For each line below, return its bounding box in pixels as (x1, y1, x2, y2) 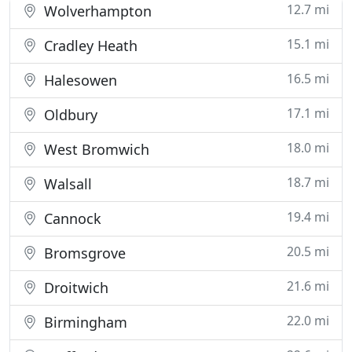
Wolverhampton (40, 2, 152, 20)
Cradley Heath (40, 36, 137, 55)
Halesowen (40, 71, 117, 90)
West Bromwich (40, 140, 149, 159)
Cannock (40, 209, 101, 228)
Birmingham (40, 313, 127, 332)
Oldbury (40, 105, 97, 124)
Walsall (40, 174, 92, 193)
